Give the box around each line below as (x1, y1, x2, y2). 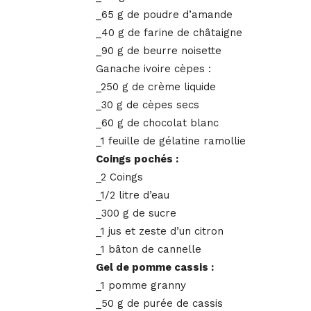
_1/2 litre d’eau (96, 189, 169, 202)
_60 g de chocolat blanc (96, 117, 219, 130)
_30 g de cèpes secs (96, 99, 199, 112)
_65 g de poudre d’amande (96, 8, 233, 22)
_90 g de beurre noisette (96, 44, 221, 58)
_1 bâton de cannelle (96, 243, 201, 256)
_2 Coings (96, 171, 143, 184)
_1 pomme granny (96, 279, 186, 292)
